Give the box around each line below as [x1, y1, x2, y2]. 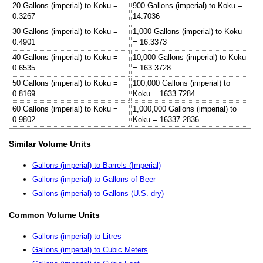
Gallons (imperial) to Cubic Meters [32, 245, 148, 255]
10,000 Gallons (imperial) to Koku [133, 52, 246, 62]
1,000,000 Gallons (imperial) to [133, 104, 237, 113]
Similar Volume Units [9, 139, 91, 149]
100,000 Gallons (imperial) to [133, 78, 230, 87]
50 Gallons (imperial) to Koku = [12, 78, 118, 87]
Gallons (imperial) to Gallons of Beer [32, 174, 156, 184]
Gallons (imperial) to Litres [32, 231, 122, 241]
